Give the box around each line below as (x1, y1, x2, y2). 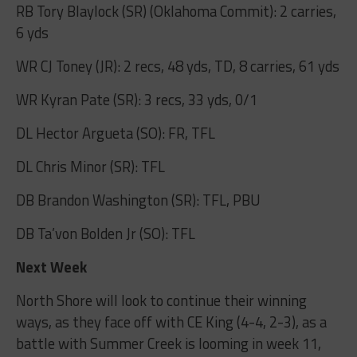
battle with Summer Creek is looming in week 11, (15, 331, 321, 355)
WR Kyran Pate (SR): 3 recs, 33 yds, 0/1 (15, 88, 257, 111)
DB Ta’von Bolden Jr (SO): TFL (15, 222, 195, 245)
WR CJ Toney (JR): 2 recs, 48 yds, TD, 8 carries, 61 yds (15, 54, 339, 77)
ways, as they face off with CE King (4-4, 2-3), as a (15, 310, 327, 333)
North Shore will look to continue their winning (15, 288, 307, 312)
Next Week (15, 255, 87, 278)
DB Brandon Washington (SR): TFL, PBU (15, 188, 261, 211)
